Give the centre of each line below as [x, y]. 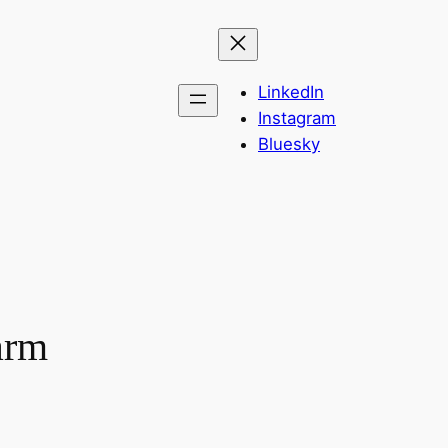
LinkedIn [291, 91]
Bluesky [289, 143]
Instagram [297, 117]
